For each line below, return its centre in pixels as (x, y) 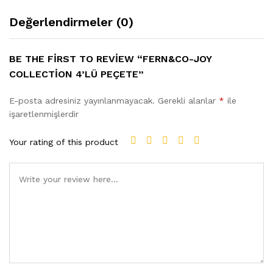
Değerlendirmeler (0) (71, 22)
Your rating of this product (64, 142)
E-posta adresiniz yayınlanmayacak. (82, 101)
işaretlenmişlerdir (44, 114)
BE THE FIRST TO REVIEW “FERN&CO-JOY (110, 59)
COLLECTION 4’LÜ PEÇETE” (76, 74)
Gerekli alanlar (188, 101)
